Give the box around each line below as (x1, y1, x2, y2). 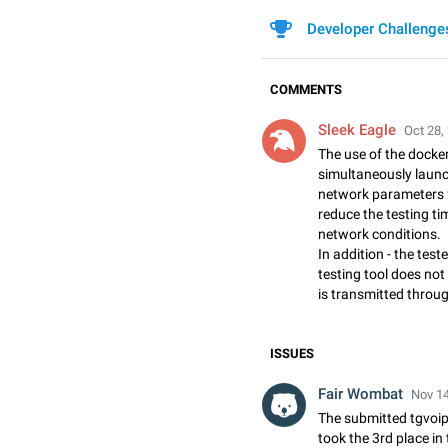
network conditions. (318, 226, 441, 242)
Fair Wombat (318, 385, 403, 403)
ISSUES (270, 346, 314, 361)
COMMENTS (270, 82, 342, 97)
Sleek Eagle (318, 121, 396, 139)
